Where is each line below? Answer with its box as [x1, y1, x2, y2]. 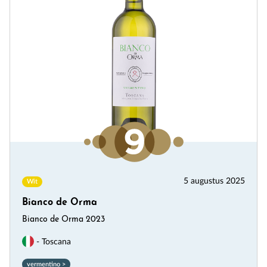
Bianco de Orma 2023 [22, 215, 105, 224]
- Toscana [34, 237, 71, 246]
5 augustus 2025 [184, 176, 245, 185]
